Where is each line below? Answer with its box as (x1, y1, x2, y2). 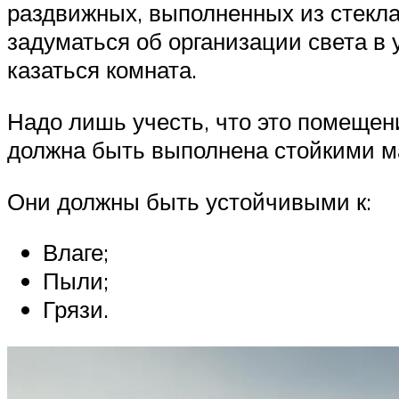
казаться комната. (7, 55, 197, 85)
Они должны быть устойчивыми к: (7, 186, 371, 216)
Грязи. (43, 295, 109, 324)
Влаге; (43, 238, 109, 267)
